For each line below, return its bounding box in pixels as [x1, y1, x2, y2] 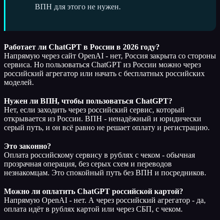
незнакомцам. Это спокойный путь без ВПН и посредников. [4, 168, 206, 177]
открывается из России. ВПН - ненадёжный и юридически [4, 114, 201, 123]
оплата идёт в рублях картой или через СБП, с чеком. [4, 204, 183, 213]
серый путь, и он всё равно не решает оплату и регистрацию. [4, 123, 210, 132]
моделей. [4, 78, 34, 86]
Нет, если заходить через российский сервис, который [4, 105, 185, 114]
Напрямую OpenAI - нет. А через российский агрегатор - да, [4, 195, 206, 204]
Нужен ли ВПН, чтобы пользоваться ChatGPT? [4, 96, 172, 105]
